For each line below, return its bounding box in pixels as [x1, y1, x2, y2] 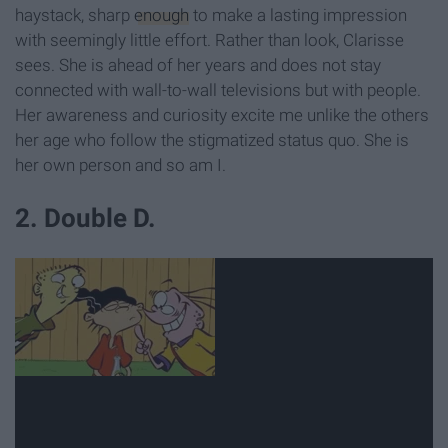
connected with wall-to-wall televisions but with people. [15, 79, 421, 100]
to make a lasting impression [189, 4, 407, 25]
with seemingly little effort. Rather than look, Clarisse [15, 29, 404, 50]
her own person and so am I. [15, 154, 226, 175]
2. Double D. [15, 202, 156, 233]
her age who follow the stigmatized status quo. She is [15, 129, 409, 150]
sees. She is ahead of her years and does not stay [15, 54, 381, 75]
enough [134, 4, 189, 25]
